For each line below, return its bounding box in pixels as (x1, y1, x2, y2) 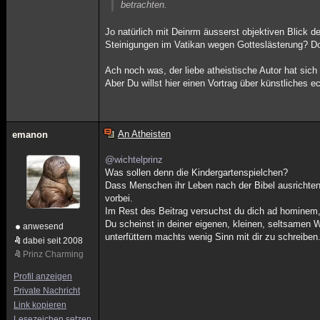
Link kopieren (14, 300, 66, 310)
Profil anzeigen (14, 271, 72, 281)
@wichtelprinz (105, 154, 164, 165)
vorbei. (105, 193, 134, 204)
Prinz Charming (23, 249, 84, 259)
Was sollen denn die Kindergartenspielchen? (105, 167, 289, 178)
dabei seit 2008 (23, 236, 83, 246)
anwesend (23, 221, 64, 231)
